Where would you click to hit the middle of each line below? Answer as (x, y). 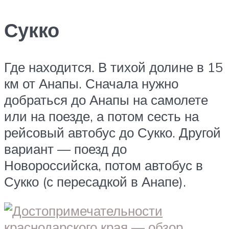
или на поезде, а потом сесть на (101, 116)
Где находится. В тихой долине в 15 (113, 67)
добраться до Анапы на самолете (106, 99)
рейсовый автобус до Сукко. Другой (112, 132)
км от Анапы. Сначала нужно (91, 83)
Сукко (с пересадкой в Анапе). (95, 181)
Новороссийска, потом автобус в (104, 165)
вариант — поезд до (65, 148)
